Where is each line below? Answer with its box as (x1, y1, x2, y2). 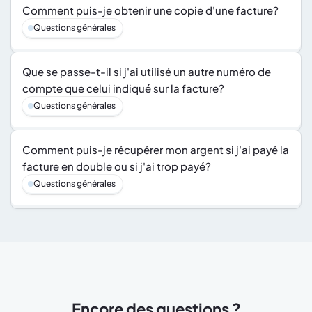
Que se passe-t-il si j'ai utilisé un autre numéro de (22, 65, 271, 78)
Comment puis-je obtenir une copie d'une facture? (22, 3, 279, 17)
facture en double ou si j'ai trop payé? (22, 159, 211, 173)
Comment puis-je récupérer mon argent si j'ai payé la (22, 143, 289, 156)
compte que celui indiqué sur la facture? (22, 81, 224, 95)
